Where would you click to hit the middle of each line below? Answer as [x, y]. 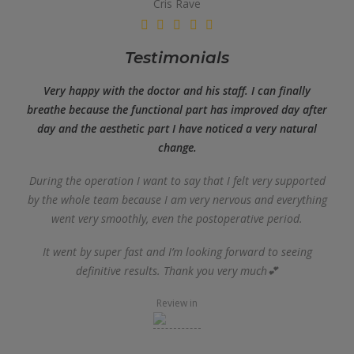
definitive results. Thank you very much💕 [177, 271]
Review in [177, 303]
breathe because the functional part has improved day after [177, 109]
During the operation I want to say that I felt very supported [177, 181]
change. [177, 147]
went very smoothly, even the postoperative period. [177, 218]
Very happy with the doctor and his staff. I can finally [177, 90]
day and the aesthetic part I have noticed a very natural [177, 128]
